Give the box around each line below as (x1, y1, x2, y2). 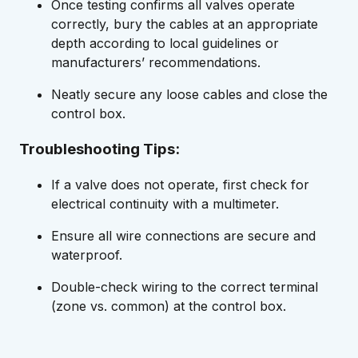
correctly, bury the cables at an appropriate (51, 15, 318, 32)
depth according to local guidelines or (51, 34, 279, 51)
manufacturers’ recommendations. (51, 54, 261, 70)
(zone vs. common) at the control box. (51, 298, 286, 315)
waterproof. (51, 247, 122, 264)
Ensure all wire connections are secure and (51, 228, 316, 245)
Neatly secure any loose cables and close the (51, 86, 328, 102)
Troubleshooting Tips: (19, 139, 180, 158)
